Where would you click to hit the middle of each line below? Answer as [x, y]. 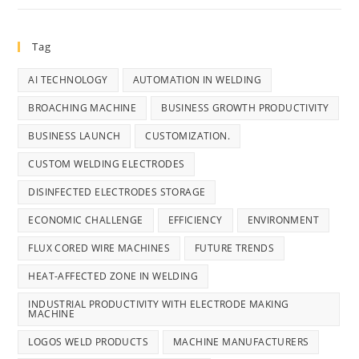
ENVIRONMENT [283, 220]
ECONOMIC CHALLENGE [86, 220]
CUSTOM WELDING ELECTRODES [107, 164]
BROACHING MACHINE [83, 108]
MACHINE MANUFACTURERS [241, 342]
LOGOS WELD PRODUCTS [89, 342]
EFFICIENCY [195, 220]
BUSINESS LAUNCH [75, 136]
